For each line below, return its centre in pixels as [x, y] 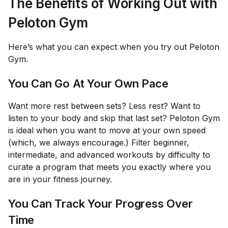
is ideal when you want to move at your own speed [107, 130]
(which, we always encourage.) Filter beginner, [99, 142]
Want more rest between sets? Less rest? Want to [104, 106]
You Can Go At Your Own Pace [88, 83]
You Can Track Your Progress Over [101, 203]
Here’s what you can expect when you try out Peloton [114, 47]
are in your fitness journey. [61, 179]
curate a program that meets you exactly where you [109, 167]
